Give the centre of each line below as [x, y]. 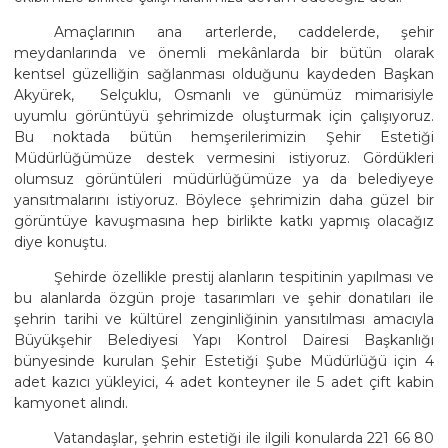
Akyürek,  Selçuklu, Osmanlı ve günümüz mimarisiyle [224, 95]
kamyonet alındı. [71, 403]
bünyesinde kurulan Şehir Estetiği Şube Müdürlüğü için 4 [224, 361]
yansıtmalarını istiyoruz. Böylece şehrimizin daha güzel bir [224, 200]
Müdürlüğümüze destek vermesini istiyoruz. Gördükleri [224, 158]
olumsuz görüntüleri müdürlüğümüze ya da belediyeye [224, 179]
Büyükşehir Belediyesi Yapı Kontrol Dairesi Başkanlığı [224, 340]
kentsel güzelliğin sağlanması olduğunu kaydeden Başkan [224, 74]
